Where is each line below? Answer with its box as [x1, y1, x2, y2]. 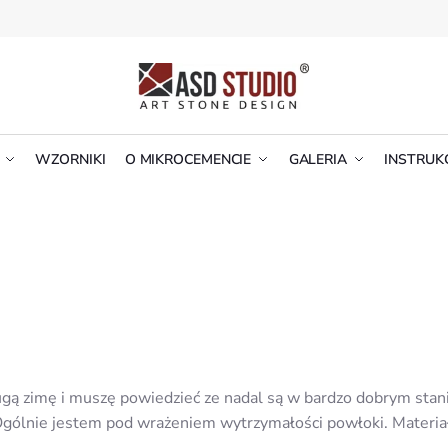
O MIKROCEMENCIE [124, 150, 252, 169]
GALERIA [288, 150, 347, 169]
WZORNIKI [35, 150, 106, 169]
